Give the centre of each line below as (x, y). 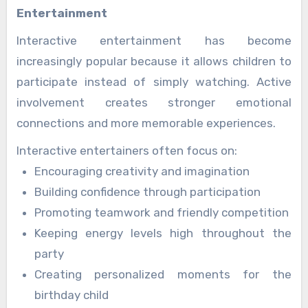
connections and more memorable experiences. (146, 123)
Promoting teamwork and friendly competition (161, 213)
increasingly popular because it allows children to (154, 62)
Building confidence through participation (147, 192)
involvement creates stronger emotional (154, 103)
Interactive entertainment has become (154, 41)
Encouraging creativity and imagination (142, 172)
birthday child (71, 295)
